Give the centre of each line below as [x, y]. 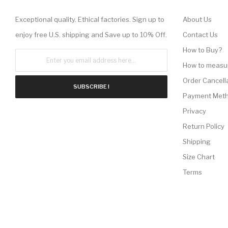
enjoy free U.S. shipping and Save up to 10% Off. [91, 34]
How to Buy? [202, 50]
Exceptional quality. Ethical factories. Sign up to [90, 19]
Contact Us [200, 34]
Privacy [194, 111]
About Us [197, 19]
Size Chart [198, 156]
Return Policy [203, 126]
